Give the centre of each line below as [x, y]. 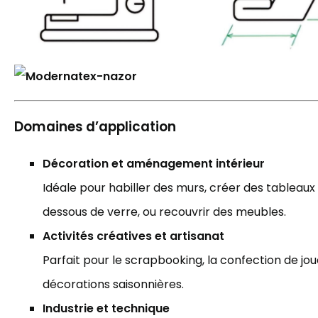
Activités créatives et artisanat [133, 236]
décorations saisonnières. [113, 285]
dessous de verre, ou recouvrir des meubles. [164, 212]
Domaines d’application [95, 126]
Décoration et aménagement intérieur [154, 164]
